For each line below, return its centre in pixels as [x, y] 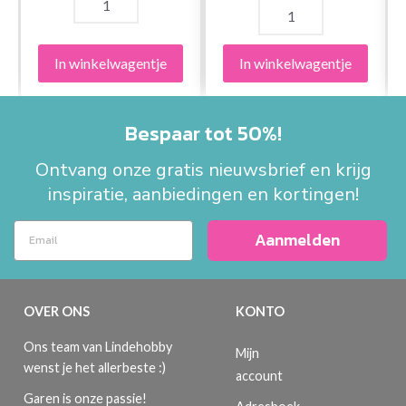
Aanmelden [297, 240]
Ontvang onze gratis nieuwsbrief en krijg [203, 169]
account [259, 375]
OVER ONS [57, 311]
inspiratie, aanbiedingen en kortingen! [203, 194]
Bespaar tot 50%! [203, 133]
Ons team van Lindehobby [98, 346]
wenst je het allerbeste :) [95, 367]
